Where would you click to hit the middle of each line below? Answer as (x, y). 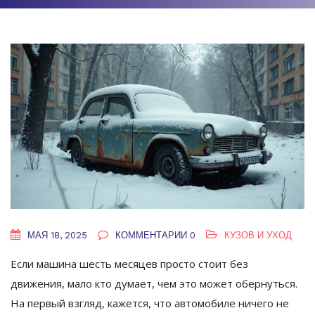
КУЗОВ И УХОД (258, 236)
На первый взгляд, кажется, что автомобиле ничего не (150, 303)
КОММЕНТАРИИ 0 (154, 236)
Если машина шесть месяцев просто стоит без (129, 264)
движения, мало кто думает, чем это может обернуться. (154, 284)
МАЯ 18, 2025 (56, 236)
